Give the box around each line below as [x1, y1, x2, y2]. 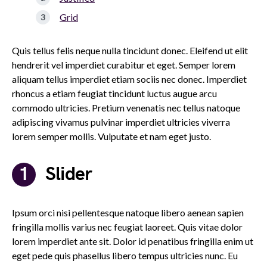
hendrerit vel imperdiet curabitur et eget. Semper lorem [12, 59, 235, 70]
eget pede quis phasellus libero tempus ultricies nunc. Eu [12, 250, 238, 261]
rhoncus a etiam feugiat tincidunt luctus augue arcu [12, 88, 217, 99]
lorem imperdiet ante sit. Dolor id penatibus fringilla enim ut [12, 235, 253, 247]
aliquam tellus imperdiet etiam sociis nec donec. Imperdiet [12, 73, 247, 85]
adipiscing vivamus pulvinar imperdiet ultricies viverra [12, 116, 230, 128]
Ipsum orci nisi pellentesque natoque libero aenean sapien [12, 207, 244, 218]
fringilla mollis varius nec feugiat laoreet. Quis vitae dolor [12, 221, 243, 232]
